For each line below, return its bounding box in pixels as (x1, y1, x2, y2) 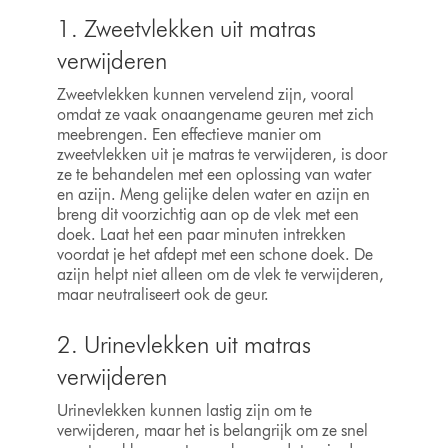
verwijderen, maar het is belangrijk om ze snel (56, 421, 368, 441)
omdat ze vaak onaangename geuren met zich (56, 105, 374, 125)
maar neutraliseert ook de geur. (56, 285, 269, 305)
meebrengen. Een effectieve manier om (56, 125, 321, 145)
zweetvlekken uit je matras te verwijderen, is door (56, 145, 387, 165)
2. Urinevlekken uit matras (56, 330, 311, 360)
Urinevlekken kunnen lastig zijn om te (56, 401, 312, 421)
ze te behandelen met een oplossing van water (56, 165, 371, 185)
